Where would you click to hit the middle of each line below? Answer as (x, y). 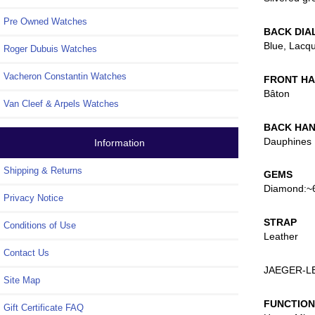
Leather (281, 237)
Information (119, 142)
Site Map (22, 280)
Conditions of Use (40, 225)
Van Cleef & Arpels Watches (61, 104)
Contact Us (26, 252)
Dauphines (288, 141)
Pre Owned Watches (45, 22)
